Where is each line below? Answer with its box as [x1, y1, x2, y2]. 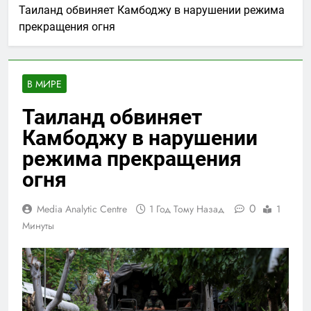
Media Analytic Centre [37, 201, 127, 216]
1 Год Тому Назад [149, 201, 224, 216]
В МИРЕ [27, 76, 62, 91]
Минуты [22, 218, 54, 233]
